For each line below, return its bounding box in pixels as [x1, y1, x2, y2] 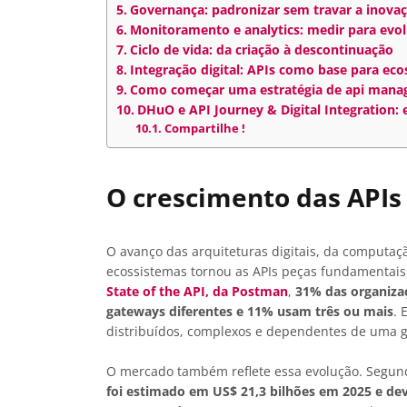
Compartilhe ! [164, 120, 245, 136]
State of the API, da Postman [106, 283, 288, 301]
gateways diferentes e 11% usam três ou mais [106, 303, 393, 321]
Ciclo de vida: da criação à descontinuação [129, 40, 393, 58]
